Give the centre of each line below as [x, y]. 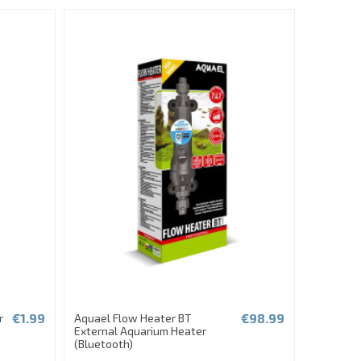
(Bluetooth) [104, 344]
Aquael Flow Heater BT [133, 318]
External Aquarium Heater [141, 331]
